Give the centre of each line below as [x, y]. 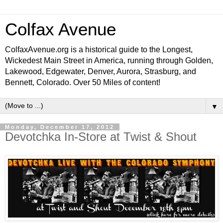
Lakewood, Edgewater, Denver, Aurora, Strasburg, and [101, 71]
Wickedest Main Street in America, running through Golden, [109, 60]
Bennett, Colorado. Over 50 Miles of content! [83, 82]
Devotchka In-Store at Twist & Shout [101, 137]
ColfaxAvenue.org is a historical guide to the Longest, [99, 50]
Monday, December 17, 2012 [60, 127]
